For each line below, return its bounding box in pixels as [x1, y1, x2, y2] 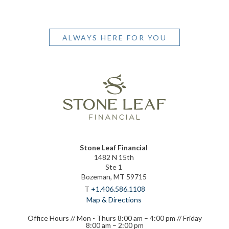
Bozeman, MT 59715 [81, 172, 147, 181]
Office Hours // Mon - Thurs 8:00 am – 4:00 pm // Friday [27, 213, 202, 222]
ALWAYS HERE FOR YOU [62, 33, 167, 42]
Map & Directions [86, 195, 142, 204]
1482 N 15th [94, 152, 134, 162]
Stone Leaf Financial [80, 143, 148, 152]
